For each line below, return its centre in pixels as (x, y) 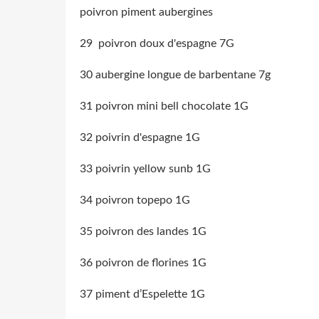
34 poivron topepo (127, 200)
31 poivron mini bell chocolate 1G (164, 106)
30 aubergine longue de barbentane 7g (175, 74)
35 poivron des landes (136, 231)
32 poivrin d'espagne (132, 137)
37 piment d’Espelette (135, 294)
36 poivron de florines (136, 262)
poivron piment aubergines (146, 12)
